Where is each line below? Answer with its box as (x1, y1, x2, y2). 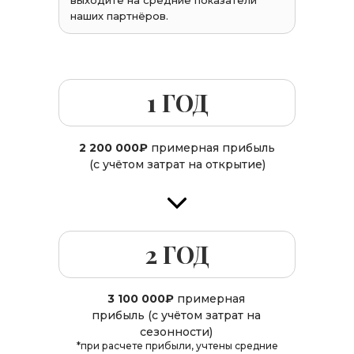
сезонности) (139, 325, 213, 339)
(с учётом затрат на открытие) (88, 157, 265, 171)
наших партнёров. (70, 9, 168, 22)
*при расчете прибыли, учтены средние (76, 340, 278, 352)
